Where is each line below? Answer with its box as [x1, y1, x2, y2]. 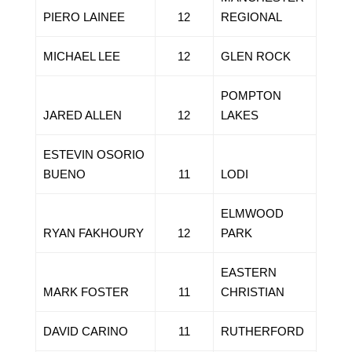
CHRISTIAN [220, 285, 284, 299]
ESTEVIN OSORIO [42, 148, 145, 161]
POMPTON [220, 89, 281, 102]
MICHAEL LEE [42, 49, 120, 63]
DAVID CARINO [42, 324, 128, 338]
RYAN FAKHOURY [42, 226, 144, 240]
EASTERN [220, 266, 277, 279]
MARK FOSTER [42, 285, 129, 299]
